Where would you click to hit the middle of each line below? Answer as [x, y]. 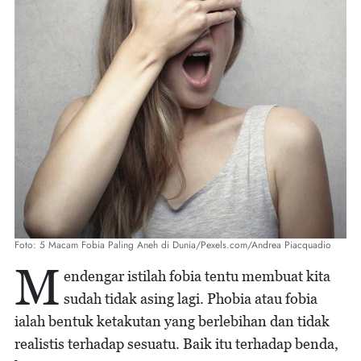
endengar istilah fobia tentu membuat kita [197, 276]
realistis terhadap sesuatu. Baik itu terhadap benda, [176, 344]
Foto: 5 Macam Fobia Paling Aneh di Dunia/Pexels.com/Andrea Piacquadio [173, 245]
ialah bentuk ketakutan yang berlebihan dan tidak [172, 321]
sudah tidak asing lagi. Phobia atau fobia [191, 299]
